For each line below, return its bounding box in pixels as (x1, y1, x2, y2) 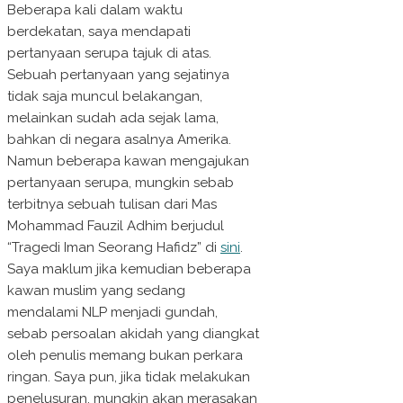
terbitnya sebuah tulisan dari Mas (7, 196, 217, 213)
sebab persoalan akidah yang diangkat (7, 326, 259, 343)
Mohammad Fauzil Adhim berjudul (7, 218, 224, 235)
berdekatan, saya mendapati (7, 23, 191, 40)
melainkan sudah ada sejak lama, (7, 110, 219, 127)
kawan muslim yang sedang (7, 282, 185, 300)
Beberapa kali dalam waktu (7, 2, 183, 19)
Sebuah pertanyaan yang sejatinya (7, 67, 229, 84)
